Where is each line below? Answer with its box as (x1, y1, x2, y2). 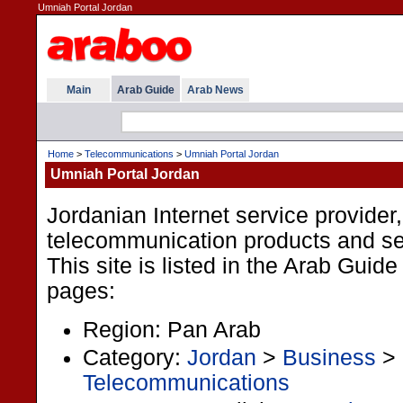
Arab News (187, 84, 244, 96)
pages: (47, 279, 115, 303)
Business (282, 345, 376, 370)
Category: (83, 345, 187, 370)
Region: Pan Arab (83, 317, 261, 342)
